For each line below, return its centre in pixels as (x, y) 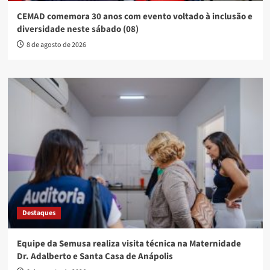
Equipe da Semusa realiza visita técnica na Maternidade (129, 244)
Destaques (39, 213)
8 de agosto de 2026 (56, 45)
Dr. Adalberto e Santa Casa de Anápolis (95, 257)
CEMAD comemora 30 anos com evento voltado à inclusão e (134, 17)
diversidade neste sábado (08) (77, 30)
